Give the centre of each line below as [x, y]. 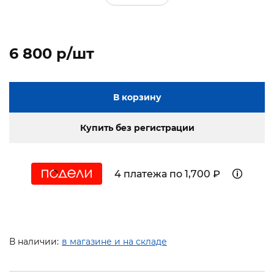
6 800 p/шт [52, 54]
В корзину [137, 98]
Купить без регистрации [137, 128]
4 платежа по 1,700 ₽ [167, 174]
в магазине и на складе [114, 242]
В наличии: [34, 242]
